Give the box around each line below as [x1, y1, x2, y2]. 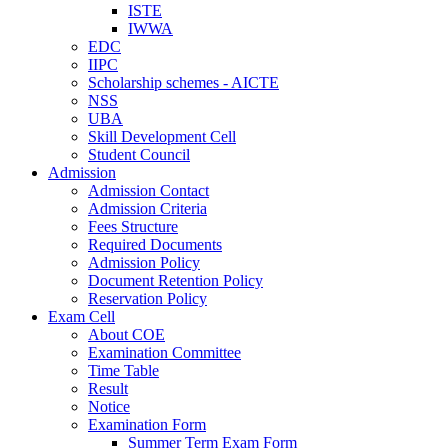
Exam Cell [48, 307, 115, 325]
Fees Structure [88, 217, 178, 235]
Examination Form [88, 415, 206, 433]
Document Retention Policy [88, 271, 263, 289]
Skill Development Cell [88, 127, 236, 145]
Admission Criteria [88, 199, 207, 217]
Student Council [88, 145, 190, 163]
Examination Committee [88, 343, 241, 361]
